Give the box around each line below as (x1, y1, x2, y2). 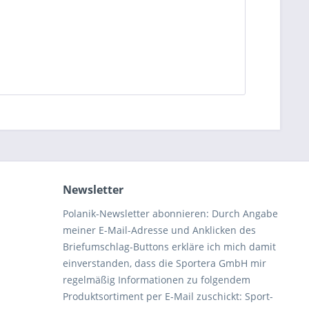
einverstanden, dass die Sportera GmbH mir (63, 257, 266, 270)
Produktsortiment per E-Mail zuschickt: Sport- (63, 290, 273, 303)
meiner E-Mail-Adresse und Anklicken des (63, 223, 256, 237)
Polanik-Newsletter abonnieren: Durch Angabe (63, 207, 278, 220)
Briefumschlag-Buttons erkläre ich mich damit (63, 240, 276, 253)
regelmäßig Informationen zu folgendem (63, 273, 250, 286)
